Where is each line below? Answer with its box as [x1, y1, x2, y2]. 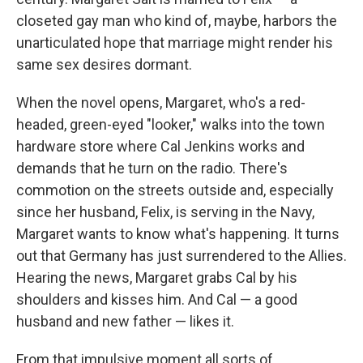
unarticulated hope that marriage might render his [16, 34, 333, 51]
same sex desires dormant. [16, 56, 192, 73]
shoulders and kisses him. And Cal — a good [16, 291, 297, 308]
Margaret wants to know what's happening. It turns [16, 225, 340, 242]
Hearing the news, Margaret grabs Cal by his [16, 269, 297, 286]
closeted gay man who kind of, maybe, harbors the [16, 12, 337, 29]
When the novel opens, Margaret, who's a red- [16, 94, 305, 111]
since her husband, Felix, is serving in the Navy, [16, 203, 314, 220]
